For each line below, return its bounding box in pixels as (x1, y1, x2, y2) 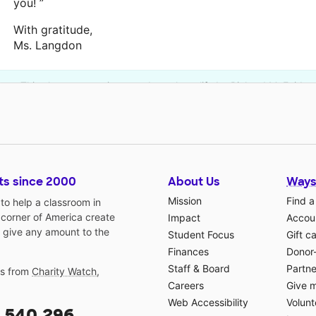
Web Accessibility (168, 296, 248, 309)
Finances (168, 245, 209, 258)
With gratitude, (13, 23, 92, 37)
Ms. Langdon (13, 38, 82, 53)
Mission (168, 195, 202, 207)
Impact (168, 212, 200, 224)
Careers (168, 279, 204, 292)
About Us (168, 174, 220, 190)
